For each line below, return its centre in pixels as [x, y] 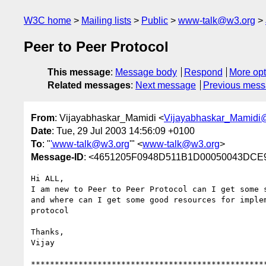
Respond [203, 72]
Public [155, 20]
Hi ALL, [47, 178]
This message [79, 72]
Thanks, [47, 232]
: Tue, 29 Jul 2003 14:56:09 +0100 [123, 131]
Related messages [89, 85]
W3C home [47, 20]
